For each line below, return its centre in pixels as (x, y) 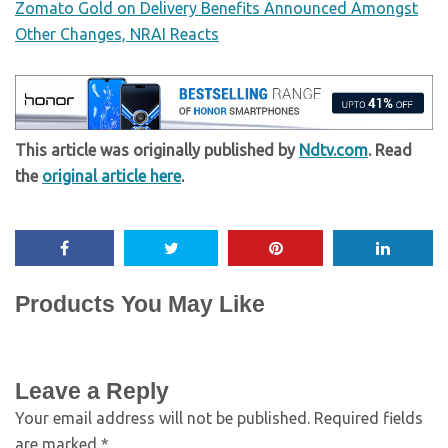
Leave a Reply (92, 390)
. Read (390, 149)
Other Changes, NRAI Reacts (117, 34)
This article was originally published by (157, 149)
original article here (111, 175)
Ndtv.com (333, 149)
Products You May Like (140, 303)
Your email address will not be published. (162, 417)
